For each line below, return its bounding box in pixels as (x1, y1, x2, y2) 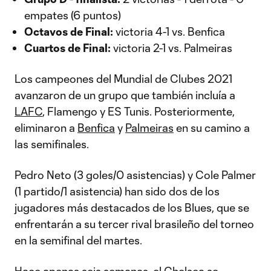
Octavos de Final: (24, 25, 113, 38)
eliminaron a (15, 121, 77, 134)
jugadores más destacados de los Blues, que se (15, 201, 249, 214)
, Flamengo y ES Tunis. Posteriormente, (42, 105, 235, 118)
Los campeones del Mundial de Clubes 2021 (15, 72, 232, 85)
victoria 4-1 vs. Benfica (113, 25, 225, 38)
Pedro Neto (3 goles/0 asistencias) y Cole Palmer (15, 168, 256, 181)
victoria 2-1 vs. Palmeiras (111, 41, 232, 54)
